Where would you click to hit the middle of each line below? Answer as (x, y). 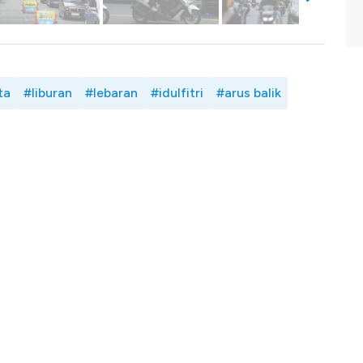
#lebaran (111, 92)
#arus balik (249, 92)
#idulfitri (177, 92)
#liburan (48, 92)
